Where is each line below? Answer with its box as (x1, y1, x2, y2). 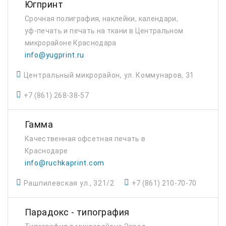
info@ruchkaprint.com (25, 159, 104, 167)
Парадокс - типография (25, 207, 130, 217)
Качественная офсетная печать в (25, 135, 146, 143)
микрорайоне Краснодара (25, 39, 117, 47)
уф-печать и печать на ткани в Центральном (25, 27, 184, 35)
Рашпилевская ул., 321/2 (23, 179, 115, 187)
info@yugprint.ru (25, 51, 85, 59)
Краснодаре (25, 147, 68, 155)
